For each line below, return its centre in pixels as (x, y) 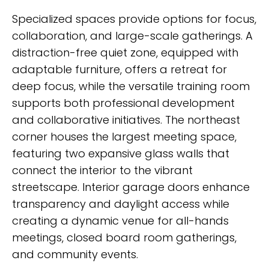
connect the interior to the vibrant (102, 171)
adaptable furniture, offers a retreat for (119, 70)
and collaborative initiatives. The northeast (126, 120)
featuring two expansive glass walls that (121, 154)
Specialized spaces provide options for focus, (134, 19)
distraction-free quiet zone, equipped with (125, 53)
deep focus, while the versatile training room (131, 86)
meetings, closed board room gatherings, (124, 238)
